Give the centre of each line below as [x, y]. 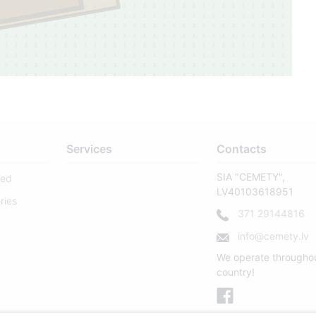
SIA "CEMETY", [251, 177]
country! [236, 272]
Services [89, 149]
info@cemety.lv [272, 236]
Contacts [242, 149]
